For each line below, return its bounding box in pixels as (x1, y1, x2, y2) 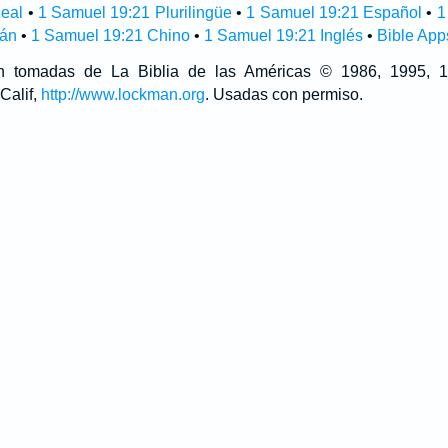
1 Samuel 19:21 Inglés (203, 27, 363, 44)
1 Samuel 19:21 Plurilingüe (37, 4, 232, 21)
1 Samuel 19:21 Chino (30, 27, 190, 44)
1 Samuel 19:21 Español (246, 4, 423, 21)
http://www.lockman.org (40, 86, 205, 103)
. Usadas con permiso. (204, 86, 363, 103)
